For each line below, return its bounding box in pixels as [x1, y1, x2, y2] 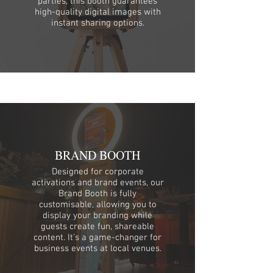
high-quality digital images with [34, 6, 161, 18]
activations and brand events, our [31, 177, 164, 188]
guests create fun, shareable [41, 221, 154, 232]
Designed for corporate [51, 166, 144, 177]
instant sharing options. [51, 17, 144, 29]
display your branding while [43, 210, 152, 221]
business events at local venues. [34, 243, 161, 254]
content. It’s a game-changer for [34, 232, 161, 243]
